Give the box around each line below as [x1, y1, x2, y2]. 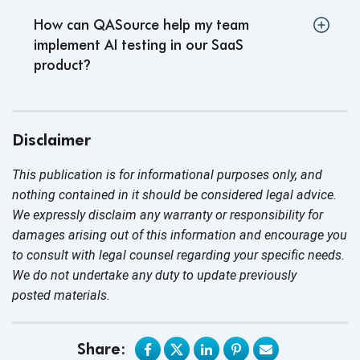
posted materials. [12, 288, 110, 304]
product [34, 56, 84, 74]
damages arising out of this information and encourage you [12, 227, 347, 243]
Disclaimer [12, 130, 91, 150]
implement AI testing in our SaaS [34, 36, 243, 54]
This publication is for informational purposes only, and [12, 167, 322, 183]
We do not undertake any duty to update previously [12, 268, 297, 284]
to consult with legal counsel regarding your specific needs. [12, 247, 345, 264]
